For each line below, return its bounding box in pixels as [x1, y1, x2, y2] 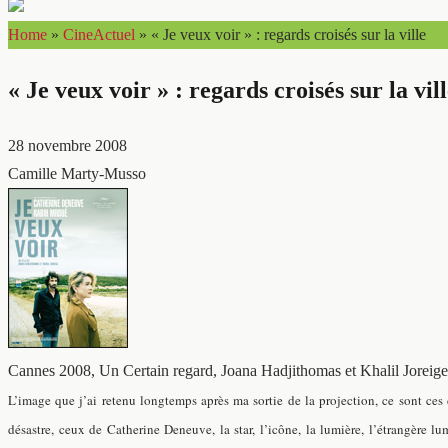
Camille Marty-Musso [8, 165, 146, 182]
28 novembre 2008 [8, 137, 127, 154]
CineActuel [63, 26, 135, 44]
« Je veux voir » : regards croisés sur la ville [151, 26, 426, 44]
